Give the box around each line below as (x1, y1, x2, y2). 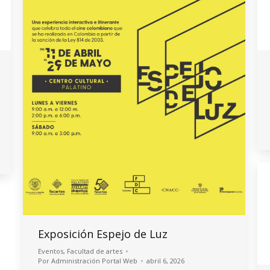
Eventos (38, 246, 63, 256)
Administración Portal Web (51, 256, 137, 265)
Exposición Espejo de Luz (38, 226, 168, 241)
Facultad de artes (67, 246, 122, 256)
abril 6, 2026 (146, 256, 184, 265)
